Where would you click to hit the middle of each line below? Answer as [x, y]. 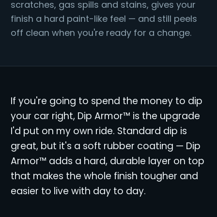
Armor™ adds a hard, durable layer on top [108, 161]
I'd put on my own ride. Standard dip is [99, 131]
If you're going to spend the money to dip [107, 101]
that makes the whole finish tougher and [104, 176]
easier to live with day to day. [78, 191]
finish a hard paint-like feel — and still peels [104, 19]
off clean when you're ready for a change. [101, 33]
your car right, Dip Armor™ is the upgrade [105, 116]
